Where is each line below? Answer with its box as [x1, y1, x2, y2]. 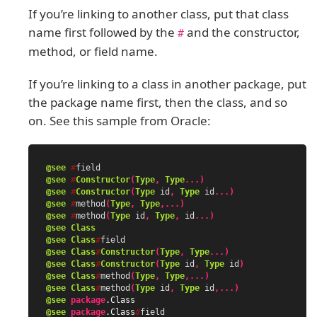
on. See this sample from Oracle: [28, 113, 211, 129]
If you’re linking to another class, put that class [28, 6, 289, 23]
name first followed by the [28, 24, 178, 41]
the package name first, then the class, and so [28, 94, 287, 111]
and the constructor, [184, 24, 300, 41]
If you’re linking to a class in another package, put [28, 76, 306, 93]
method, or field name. [28, 43, 158, 60]
